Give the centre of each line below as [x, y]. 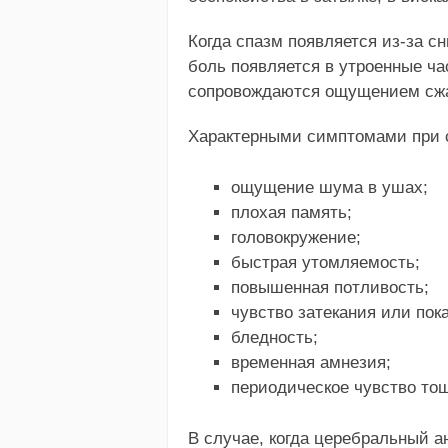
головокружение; [295, 237]
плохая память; [291, 212]
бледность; [274, 337]
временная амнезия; [310, 362]
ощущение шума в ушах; [329, 187]
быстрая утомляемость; [325, 262]
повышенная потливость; [329, 287]
